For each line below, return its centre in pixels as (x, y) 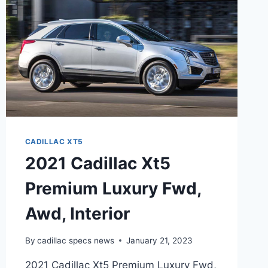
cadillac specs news (75, 240)
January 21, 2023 (159, 240)
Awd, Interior (77, 213)
